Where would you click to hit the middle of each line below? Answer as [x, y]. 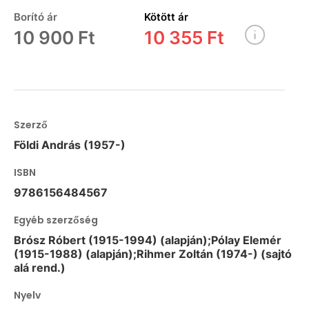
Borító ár [36, 17]
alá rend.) [40, 267]
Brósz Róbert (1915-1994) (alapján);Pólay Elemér [148, 240]
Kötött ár [166, 17]
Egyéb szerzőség [56, 220]
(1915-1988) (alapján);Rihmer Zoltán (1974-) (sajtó [153, 253]
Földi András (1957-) [70, 144]
